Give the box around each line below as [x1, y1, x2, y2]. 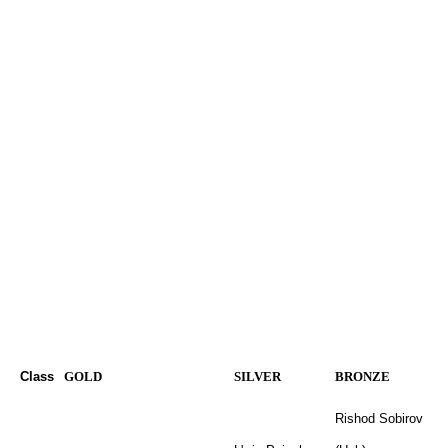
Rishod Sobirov [335, 411, 423, 426]
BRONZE [335, 369, 390, 384]
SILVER [234, 369, 281, 384]
